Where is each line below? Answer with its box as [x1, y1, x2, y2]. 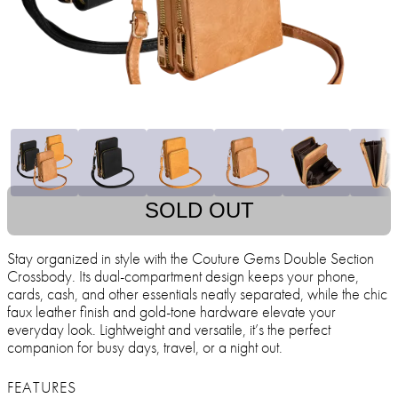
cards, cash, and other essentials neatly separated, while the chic [7, 283, 387, 305]
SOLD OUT [144, 198, 254, 223]
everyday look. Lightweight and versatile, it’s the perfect [7, 319, 330, 340]
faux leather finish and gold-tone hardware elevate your [7, 301, 336, 322]
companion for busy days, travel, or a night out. [7, 337, 283, 358]
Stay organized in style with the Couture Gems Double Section [7, 248, 374, 269]
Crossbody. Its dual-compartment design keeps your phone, [7, 266, 359, 287]
